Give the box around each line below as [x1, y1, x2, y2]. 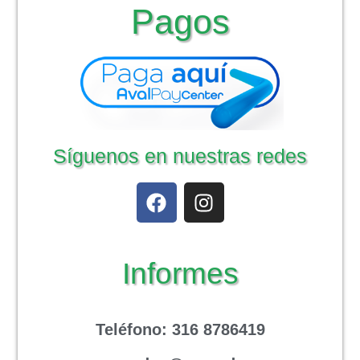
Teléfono [95, 321, 162, 339]
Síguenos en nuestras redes [53, 145, 307, 168]
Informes [121, 256, 239, 291]
